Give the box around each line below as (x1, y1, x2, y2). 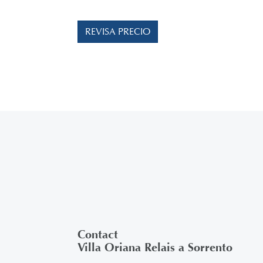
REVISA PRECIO (85, 26, 150, 37)
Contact (77, 228, 118, 241)
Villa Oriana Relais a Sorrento (77, 241, 232, 254)
